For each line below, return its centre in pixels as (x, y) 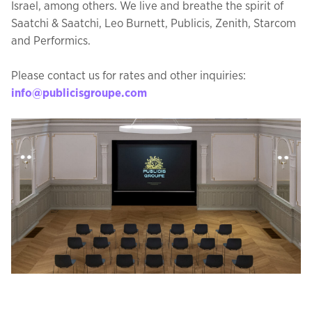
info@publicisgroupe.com (79, 93)
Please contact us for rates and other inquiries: (128, 76)
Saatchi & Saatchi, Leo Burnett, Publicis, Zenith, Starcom (154, 23)
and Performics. (51, 40)
